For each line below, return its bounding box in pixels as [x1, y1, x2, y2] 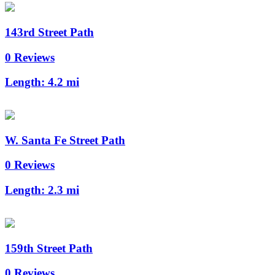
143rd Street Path [5, 25, 94, 39]
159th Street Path [5, 241, 93, 255]
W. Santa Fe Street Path [5, 133, 125, 147]
